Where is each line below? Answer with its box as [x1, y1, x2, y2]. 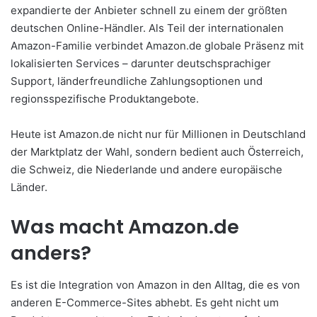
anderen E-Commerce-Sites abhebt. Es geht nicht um [11, 295, 279, 309]
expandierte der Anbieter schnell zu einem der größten [11, 4, 287, 18]
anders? [11, 240, 91, 267]
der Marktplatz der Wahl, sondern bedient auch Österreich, [11, 145, 304, 159]
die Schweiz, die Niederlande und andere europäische [11, 163, 282, 177]
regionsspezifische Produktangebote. [11, 92, 199, 106]
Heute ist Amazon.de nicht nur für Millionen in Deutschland [11, 127, 306, 142]
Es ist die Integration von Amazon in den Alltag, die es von [11, 277, 300, 292]
